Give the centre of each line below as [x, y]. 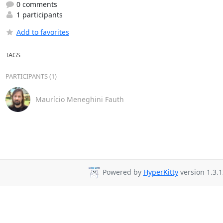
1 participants [38, 14]
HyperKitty [161, 172]
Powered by [122, 172]
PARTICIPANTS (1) [31, 76]
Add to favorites [43, 32]
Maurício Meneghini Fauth [79, 99]
